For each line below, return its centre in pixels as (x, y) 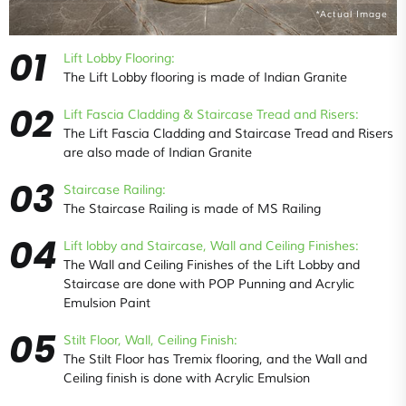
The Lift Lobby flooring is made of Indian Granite (205, 78)
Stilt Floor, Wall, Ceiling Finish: (150, 341)
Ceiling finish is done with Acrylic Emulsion (187, 379)
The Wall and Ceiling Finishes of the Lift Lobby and (212, 266)
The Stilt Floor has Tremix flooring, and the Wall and (215, 360)
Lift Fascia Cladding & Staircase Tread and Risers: (211, 115)
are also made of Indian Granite (158, 153)
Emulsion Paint (107, 304)
